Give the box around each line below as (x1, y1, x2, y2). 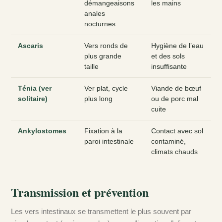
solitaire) (18, 95, 48, 103)
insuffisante (151, 63, 187, 71)
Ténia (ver (18, 85, 52, 93)
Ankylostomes (18, 127, 66, 135)
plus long (84, 95, 112, 103)
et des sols (151, 53, 185, 60)
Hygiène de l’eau (151, 42, 204, 50)
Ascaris (18, 42, 43, 50)
